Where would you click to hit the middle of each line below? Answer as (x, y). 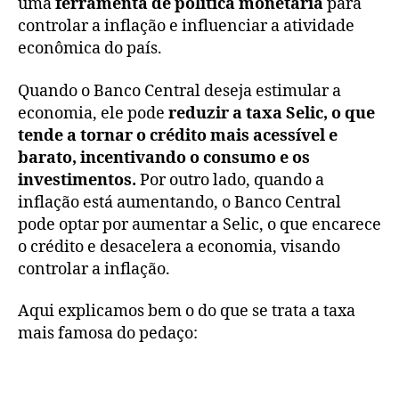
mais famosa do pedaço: (108, 334)
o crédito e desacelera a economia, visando (179, 247)
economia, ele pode (93, 113)
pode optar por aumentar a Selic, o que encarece (199, 224)
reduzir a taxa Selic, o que (272, 113)
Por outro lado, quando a (230, 180)
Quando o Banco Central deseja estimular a (179, 91)
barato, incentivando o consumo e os (164, 158)
